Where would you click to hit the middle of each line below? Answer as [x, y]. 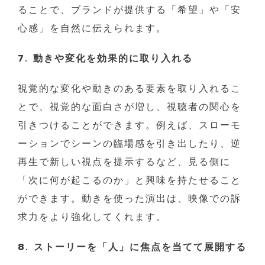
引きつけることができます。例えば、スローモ [130, 125]
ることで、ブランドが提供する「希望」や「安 [130, 10]
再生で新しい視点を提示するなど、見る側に [124, 162]
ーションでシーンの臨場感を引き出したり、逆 [130, 143]
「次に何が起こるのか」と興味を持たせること [130, 180]
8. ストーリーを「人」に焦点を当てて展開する [132, 247]
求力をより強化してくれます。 [92, 217]
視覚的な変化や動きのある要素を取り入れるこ [130, 88]
